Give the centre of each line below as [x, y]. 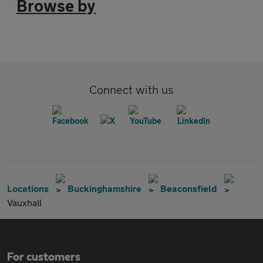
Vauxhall [24, 202]
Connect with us [131, 90]
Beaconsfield [189, 188]
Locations [28, 188]
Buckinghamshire [104, 188]
